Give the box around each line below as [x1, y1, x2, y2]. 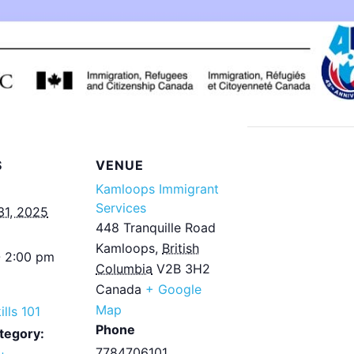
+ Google [145, 281, 201, 297]
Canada [96, 281, 141, 297]
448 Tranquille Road [96, 220, 216, 235]
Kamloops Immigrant [96, 181, 219, 197]
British [162, 240, 199, 256]
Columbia [96, 261, 153, 277]
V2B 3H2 [156, 261, 210, 277]
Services [96, 200, 146, 216]
